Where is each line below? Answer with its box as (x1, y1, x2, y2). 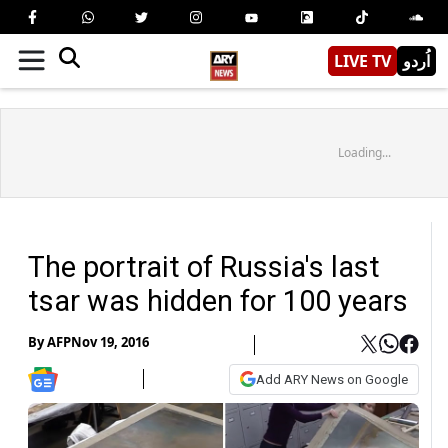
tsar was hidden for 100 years (28, 283, 408, 318)
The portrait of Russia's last (28, 249, 380, 284)
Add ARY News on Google (256, 371, 408, 387)
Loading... (337, 143, 391, 161)
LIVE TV (334, 49, 391, 72)
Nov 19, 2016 (71, 333, 149, 352)
